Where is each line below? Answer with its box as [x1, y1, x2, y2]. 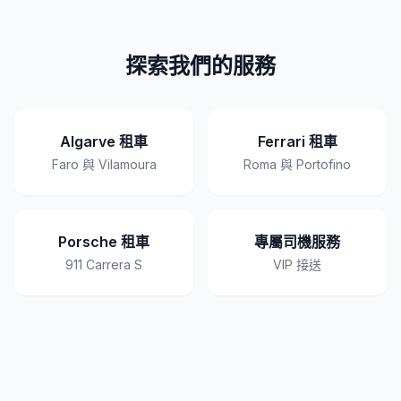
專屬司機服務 [254, 233, 340, 251]
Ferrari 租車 [257, 132, 337, 150]
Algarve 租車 [60, 132, 148, 150]
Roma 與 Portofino [243, 157, 351, 172]
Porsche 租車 [58, 233, 149, 251]
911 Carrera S [65, 257, 142, 272]
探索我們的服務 [125, 53, 276, 79]
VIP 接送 [273, 257, 321, 272]
